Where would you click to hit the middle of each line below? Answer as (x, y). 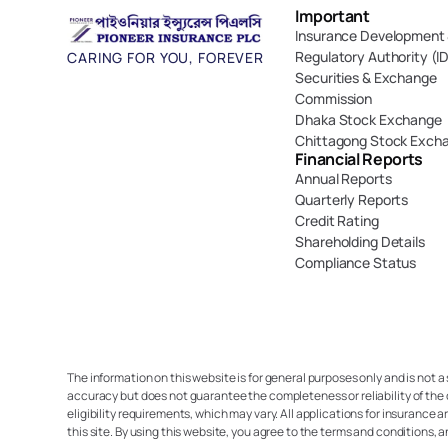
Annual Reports (343, 178)
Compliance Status (356, 262)
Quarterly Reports (352, 199)
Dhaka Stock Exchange (368, 119)
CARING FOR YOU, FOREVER (166, 57)
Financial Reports (359, 159)
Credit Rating (337, 220)
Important (334, 16)
